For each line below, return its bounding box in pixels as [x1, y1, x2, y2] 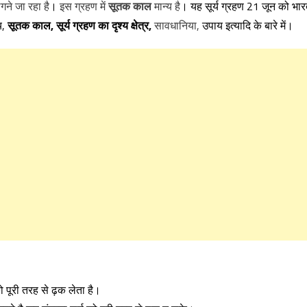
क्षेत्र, [131, 17, 154, 34]
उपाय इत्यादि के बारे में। [202, 17, 293, 34]
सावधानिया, [154, 17, 202, 34]
